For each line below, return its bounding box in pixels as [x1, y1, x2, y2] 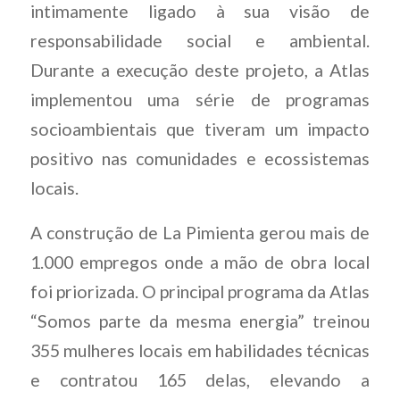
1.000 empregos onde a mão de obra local [29, 251, 371, 272]
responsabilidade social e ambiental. [29, 29, 371, 51]
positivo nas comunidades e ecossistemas [29, 147, 371, 169]
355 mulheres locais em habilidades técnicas [29, 339, 371, 361]
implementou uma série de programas [29, 88, 371, 110]
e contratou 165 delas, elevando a [29, 369, 371, 390]
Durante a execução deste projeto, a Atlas [29, 59, 371, 80]
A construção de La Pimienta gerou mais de [29, 221, 371, 243]
